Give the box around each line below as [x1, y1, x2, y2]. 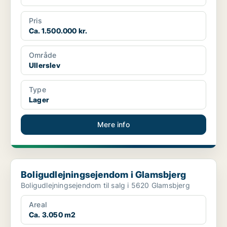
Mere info [97, 120, 130, 129]
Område [29, 51, 57, 60]
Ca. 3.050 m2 [29, 210, 76, 219]
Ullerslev [29, 61, 60, 70]
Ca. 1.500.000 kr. [29, 26, 88, 35]
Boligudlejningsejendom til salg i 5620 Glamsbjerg [21, 181, 190, 190]
